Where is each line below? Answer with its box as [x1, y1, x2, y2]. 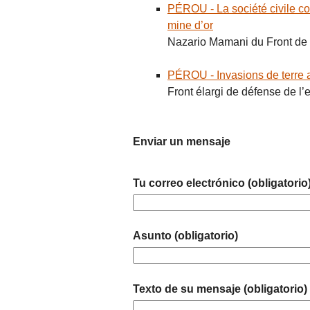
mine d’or [167, 19, 213, 31]
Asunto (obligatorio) [133, 230, 238, 242]
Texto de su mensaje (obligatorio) [133, 283, 307, 295]
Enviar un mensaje [133, 135, 230, 147]
